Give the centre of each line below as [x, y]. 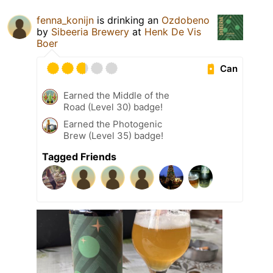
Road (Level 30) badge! [113, 107]
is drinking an [128, 20]
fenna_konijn [65, 20]
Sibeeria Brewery [90, 32]
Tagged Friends [79, 157]
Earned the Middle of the [116, 96]
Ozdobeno [186, 20]
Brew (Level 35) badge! [113, 136]
